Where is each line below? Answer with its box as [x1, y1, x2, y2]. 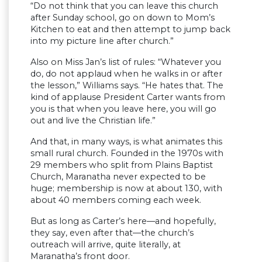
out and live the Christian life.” [30, 115, 156, 126]
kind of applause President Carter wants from [30, 92, 225, 103]
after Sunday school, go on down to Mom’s [30, 12, 215, 23]
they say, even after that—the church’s [30, 227, 194, 239]
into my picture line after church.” [30, 36, 174, 47]
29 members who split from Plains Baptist [30, 160, 213, 171]
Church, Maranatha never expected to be [30, 171, 206, 182]
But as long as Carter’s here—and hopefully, [30, 216, 216, 227]
